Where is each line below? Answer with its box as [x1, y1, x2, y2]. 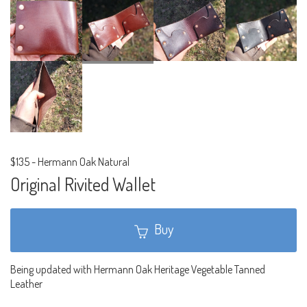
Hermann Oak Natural [38, 155, 130, 169]
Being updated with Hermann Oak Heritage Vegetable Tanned [10, 262, 265, 276]
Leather [10, 276, 42, 291]
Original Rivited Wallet [10, 173, 156, 196]
